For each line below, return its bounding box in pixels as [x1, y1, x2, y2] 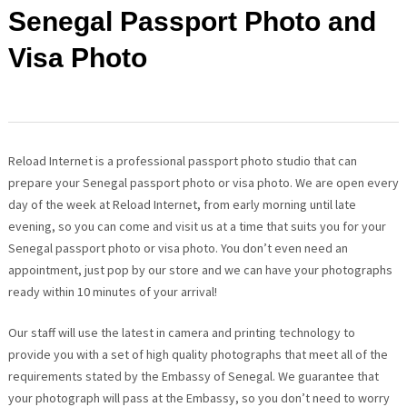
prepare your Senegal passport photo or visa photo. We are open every [7, 174, 399, 192]
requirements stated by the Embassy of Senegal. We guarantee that [7, 368, 379, 385]
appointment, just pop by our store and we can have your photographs [7, 262, 392, 279]
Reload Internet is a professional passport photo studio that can [7, 153, 357, 170]
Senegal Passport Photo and [7, 6, 376, 37]
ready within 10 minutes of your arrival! [7, 283, 217, 301]
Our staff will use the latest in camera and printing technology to [7, 324, 355, 342]
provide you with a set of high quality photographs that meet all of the [7, 346, 388, 363]
